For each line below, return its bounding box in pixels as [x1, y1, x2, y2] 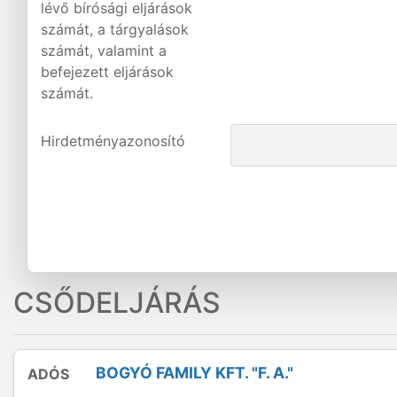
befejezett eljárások [41, 63, 174, 81]
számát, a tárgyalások [41, 20, 189, 38]
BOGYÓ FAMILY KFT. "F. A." [96, 363, 293, 382]
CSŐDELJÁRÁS [13, 285, 221, 320]
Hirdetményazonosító [41, 132, 185, 150]
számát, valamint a [41, 42, 167, 59]
